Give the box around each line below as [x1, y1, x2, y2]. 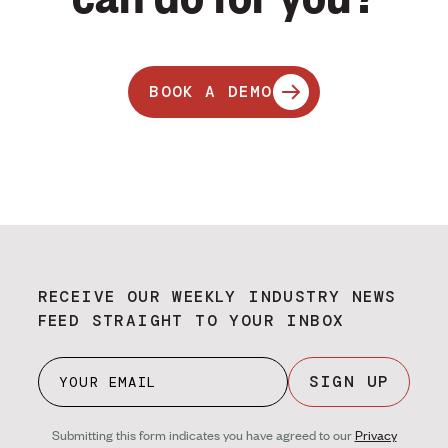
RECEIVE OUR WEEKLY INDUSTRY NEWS [37, 286, 397, 308]
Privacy [354, 426, 397, 445]
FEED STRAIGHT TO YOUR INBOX [37, 310, 345, 332]
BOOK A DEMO [149, 81, 273, 103]
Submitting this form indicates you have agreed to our [51, 426, 355, 445]
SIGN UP [308, 371, 390, 393]
